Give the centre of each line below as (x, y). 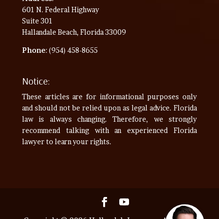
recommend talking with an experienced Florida (109, 130)
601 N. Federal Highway (60, 10)
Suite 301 (37, 21)
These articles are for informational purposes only (109, 96)
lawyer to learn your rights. (66, 141)
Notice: (36, 81)
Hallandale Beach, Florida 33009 (74, 32)
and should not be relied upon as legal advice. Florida (109, 108)
